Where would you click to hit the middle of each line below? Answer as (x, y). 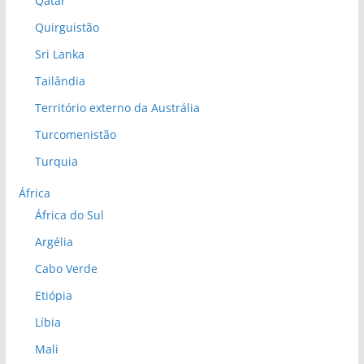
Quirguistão (67, 28)
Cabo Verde (66, 269)
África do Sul (69, 215)
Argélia (54, 242)
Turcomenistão (75, 135)
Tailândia (60, 81)
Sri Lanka (59, 54)
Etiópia (53, 296)
